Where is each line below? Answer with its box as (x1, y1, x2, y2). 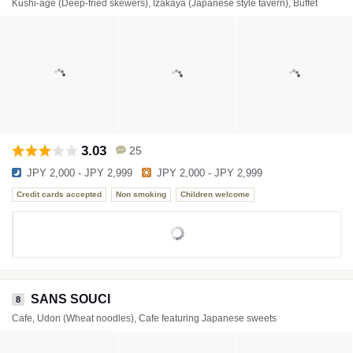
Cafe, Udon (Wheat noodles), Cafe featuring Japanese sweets (12, 312, 277, 324)
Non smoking (116, 190, 166, 199)
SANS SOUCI (31, 292, 110, 306)
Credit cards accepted (17, 190, 102, 199)
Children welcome (180, 190, 250, 199)
